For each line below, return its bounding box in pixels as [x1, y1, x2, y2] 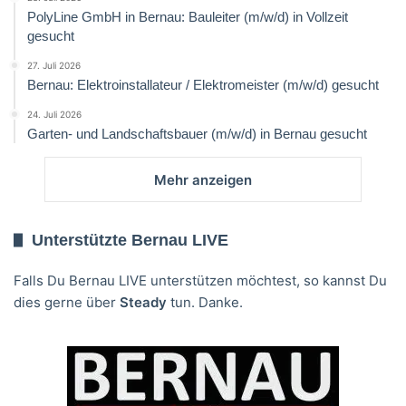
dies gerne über [14, 293, 120, 311]
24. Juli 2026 [27, 108, 82, 120]
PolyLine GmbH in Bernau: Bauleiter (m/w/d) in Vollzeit [27, 8, 348, 24]
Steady [120, 293, 167, 311]
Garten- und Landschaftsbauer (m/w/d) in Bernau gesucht [27, 125, 367, 141]
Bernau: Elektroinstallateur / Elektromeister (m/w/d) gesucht [27, 76, 379, 92]
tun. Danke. [167, 293, 243, 311]
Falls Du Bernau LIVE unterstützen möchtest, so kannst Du [14, 271, 387, 289]
